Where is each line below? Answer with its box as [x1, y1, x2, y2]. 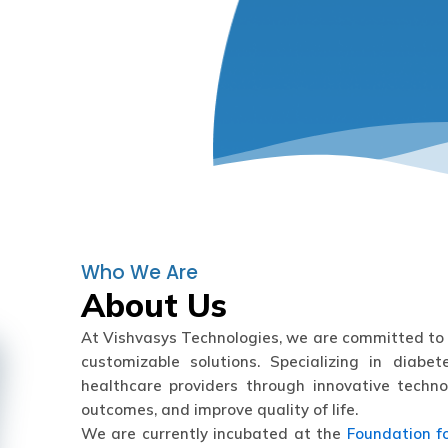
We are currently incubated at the [80, 423, 347, 443]
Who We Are [80, 258, 198, 286]
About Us [80, 284, 227, 325]
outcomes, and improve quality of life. [80, 399, 358, 419]
